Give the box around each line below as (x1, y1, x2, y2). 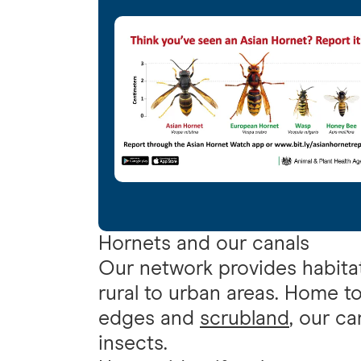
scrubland (200, 308, 289, 329)
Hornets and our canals (98, 233, 309, 254)
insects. (98, 333, 168, 354)
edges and (98, 308, 200, 329)
